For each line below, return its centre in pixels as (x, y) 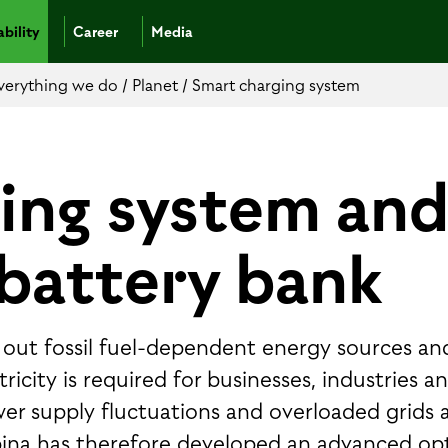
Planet (157, 85)
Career (95, 31)
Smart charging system (276, 85)
